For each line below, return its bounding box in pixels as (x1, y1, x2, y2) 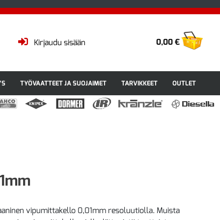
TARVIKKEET (121, 79, 158, 87)
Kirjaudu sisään (34, 37, 86, 48)
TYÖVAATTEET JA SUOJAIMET (20, 79, 107, 87)
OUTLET (172, 79, 196, 87)
